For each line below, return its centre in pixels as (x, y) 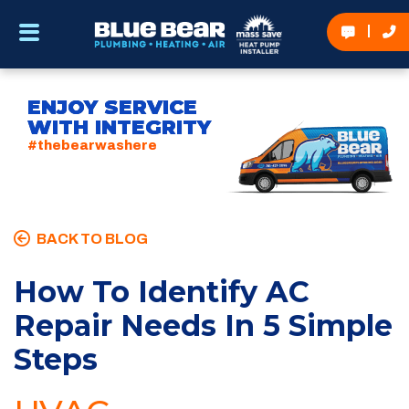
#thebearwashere (92, 145)
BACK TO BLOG (91, 239)
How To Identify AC (162, 292)
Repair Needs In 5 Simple (203, 325)
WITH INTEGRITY (119, 127)
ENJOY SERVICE (112, 107)
